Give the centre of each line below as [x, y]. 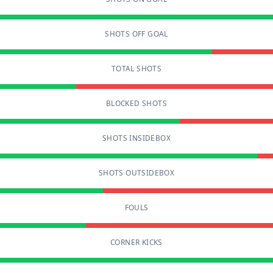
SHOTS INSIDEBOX [136, 138]
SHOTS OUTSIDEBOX [136, 172]
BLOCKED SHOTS [136, 103]
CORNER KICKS [136, 242]
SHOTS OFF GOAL [136, 34]
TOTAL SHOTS [136, 68]
